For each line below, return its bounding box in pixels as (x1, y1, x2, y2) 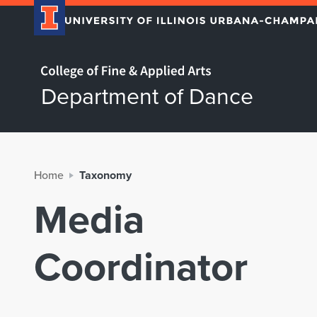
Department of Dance (41, 79, 253, 111)
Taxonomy (79, 167, 132, 183)
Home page (41, 54, 66, 70)
